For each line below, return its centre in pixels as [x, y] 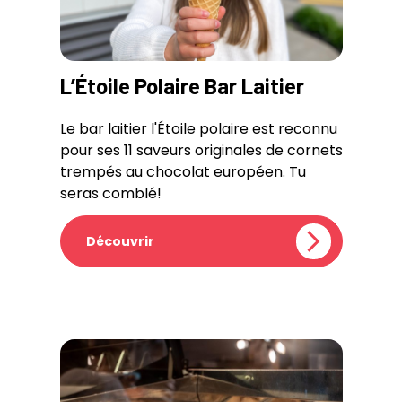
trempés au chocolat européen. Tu [183, 172]
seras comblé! [110, 193]
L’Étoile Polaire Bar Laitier [182, 86]
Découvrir [120, 241]
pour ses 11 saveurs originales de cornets [201, 150]
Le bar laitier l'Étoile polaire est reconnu [198, 129]
